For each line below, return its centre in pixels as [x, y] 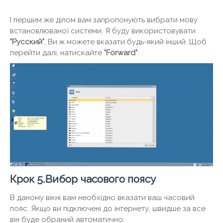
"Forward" [121, 53]
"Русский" [27, 42]
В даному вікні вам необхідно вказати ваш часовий [102, 198]
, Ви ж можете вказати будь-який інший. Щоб [125, 42]
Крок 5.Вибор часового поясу [83, 179]
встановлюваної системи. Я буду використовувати [103, 31]
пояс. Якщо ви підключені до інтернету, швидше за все [108, 209]
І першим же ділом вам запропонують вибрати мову [104, 20]
